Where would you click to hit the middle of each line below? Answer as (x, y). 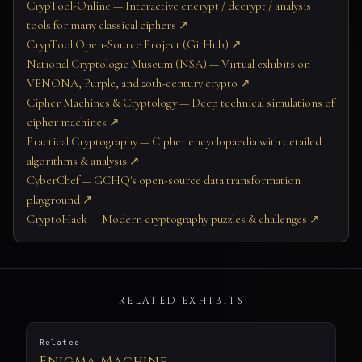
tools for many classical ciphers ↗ (108, 25)
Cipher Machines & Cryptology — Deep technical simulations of (181, 103)
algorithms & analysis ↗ (83, 161)
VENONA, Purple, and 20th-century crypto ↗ (139, 84)
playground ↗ (60, 200)
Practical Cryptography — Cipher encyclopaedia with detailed (174, 142)
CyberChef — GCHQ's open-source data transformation (164, 181)
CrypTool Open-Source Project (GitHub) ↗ (134, 45)
